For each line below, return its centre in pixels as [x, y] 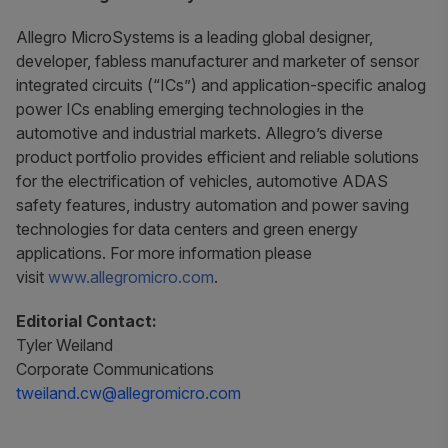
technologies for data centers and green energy [187, 229]
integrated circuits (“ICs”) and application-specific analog [221, 85]
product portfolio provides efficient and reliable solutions [217, 157]
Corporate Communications [115, 368]
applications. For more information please [164, 253]
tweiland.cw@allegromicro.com [128, 392]
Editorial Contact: [86, 320]
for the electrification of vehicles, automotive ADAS [202, 181]
